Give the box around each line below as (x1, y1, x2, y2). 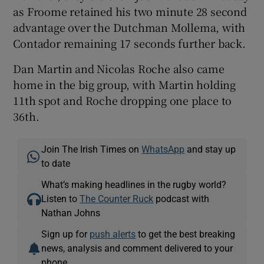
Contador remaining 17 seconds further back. (13, 35, 246, 51)
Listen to (41, 193, 80, 203)
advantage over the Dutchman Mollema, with (13, 19, 246, 35)
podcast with (153, 193, 210, 203)
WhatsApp (141, 144, 185, 154)
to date (41, 158, 71, 168)
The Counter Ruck (80, 193, 154, 203)
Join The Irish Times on (41, 144, 142, 154)
